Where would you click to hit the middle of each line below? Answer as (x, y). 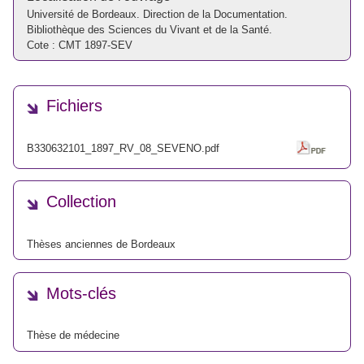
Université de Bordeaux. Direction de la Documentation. (157, 14)
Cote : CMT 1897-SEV (80, 45)
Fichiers (74, 106)
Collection (81, 202)
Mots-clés (81, 293)
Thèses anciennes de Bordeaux (101, 244)
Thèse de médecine (73, 336)
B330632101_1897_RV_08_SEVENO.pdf (123, 148)
